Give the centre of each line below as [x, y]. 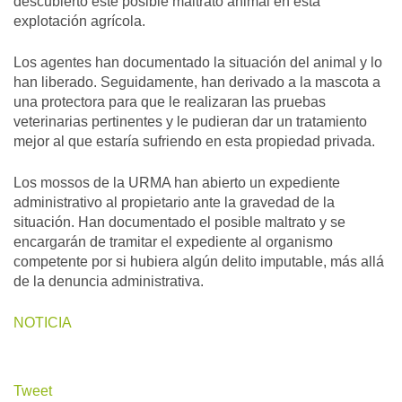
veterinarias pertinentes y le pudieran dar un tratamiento [190, 121]
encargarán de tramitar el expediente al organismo [173, 241]
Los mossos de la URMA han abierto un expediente [177, 182]
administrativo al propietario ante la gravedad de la [174, 202]
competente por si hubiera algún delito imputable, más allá [199, 261]
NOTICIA [44, 322]
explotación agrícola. [79, 21]
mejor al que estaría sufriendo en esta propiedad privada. [194, 141]
